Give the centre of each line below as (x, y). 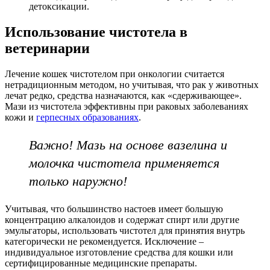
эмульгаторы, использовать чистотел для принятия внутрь (125, 230)
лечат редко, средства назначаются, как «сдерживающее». (123, 95)
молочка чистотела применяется (124, 163)
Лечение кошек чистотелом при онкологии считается (115, 74)
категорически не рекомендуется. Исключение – (104, 241)
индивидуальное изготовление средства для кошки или (119, 252)
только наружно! (78, 181)
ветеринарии (47, 48)
